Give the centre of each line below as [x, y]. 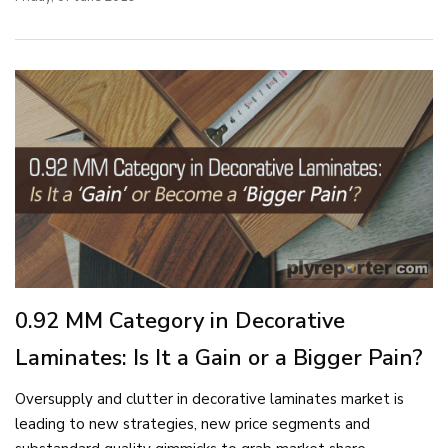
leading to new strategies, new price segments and [192, 424]
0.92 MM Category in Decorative [180, 321]
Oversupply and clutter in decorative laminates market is [209, 399]
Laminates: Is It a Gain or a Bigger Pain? [219, 358]
